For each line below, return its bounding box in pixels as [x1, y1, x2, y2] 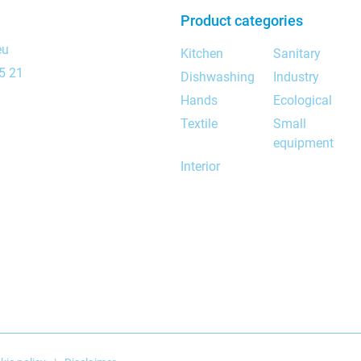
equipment [273, 135, 334, 151]
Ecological [273, 93, 332, 108]
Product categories [180, 12, 303, 29]
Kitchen [180, 46, 223, 61]
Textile [180, 116, 218, 131]
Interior [180, 159, 220, 174]
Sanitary [273, 46, 321, 61]
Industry [273, 69, 319, 85]
